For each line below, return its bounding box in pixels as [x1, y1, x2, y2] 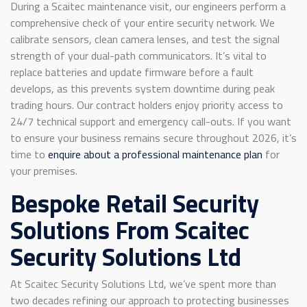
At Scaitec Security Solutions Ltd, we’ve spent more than [10, 275, 276, 292]
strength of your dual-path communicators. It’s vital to [10, 47, 267, 64]
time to [10, 145, 48, 162]
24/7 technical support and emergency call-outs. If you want [10, 112, 291, 130]
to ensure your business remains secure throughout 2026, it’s [10, 129, 297, 146]
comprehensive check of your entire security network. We [10, 14, 275, 31]
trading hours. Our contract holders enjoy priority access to [10, 96, 283, 113]
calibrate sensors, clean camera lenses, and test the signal [10, 30, 280, 47]
